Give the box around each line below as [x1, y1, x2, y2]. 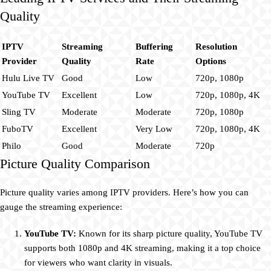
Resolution [195, 41, 237, 51]
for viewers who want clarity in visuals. [24, 257, 172, 267]
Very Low [135, 123, 172, 134]
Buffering [135, 41, 173, 51]
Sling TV [2, 106, 36, 117]
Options [195, 56, 226, 66]
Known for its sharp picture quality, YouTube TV [76, 228, 263, 238]
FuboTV [2, 123, 33, 134]
